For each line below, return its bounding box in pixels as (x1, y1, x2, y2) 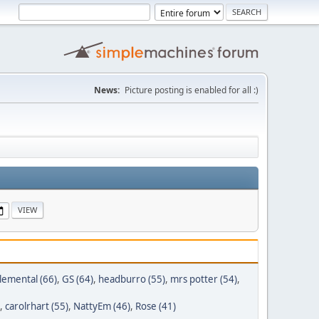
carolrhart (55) (5, 300, 68, 313)
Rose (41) (135, 300, 176, 313)
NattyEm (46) (73, 300, 130, 313)
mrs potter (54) (170, 273, 237, 286)
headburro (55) (98, 273, 165, 286)
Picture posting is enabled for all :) (125, 84, 258, 96)
